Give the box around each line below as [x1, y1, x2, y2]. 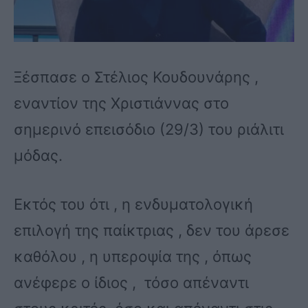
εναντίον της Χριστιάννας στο [14, 93, 229, 112]
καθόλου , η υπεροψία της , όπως [14, 247, 252, 266]
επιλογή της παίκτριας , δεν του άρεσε [14, 221, 289, 240]
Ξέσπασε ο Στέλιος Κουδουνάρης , [14, 67, 258, 86]
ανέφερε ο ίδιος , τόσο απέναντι [14, 274, 249, 292]
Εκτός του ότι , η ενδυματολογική [14, 195, 253, 214]
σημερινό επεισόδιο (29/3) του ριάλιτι [14, 120, 284, 138]
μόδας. [14, 146, 63, 164]
